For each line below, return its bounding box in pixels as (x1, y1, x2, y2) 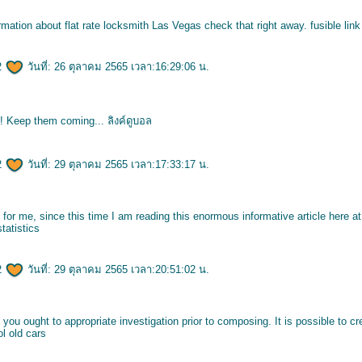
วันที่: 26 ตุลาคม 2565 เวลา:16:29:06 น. (24, 61, 209, 73)
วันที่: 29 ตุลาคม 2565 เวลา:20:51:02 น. (24, 263, 209, 276)
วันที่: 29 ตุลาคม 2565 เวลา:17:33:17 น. (24, 158, 209, 170)
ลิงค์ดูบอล (107, 115, 152, 127)
